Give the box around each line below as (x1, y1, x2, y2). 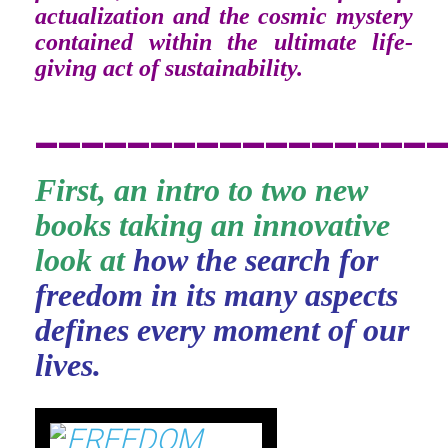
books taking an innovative (35, 207, 390, 243)
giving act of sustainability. (35, 55, 303, 81)
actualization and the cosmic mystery (35, 3, 413, 29)
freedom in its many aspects (35, 277, 398, 313)
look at (35, 242, 133, 278)
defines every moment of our (35, 312, 409, 348)
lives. (35, 347, 101, 383)
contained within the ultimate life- (35, 29, 413, 55)
